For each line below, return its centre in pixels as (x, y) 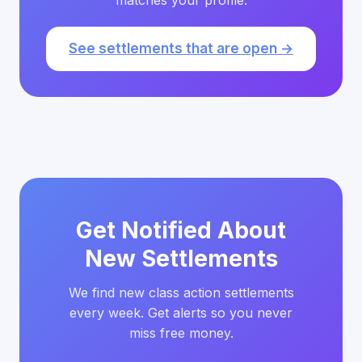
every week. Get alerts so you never (181, 313)
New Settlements (181, 259)
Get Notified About (181, 230)
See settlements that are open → (181, 48)
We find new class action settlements (181, 293)
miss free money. (181, 333)
